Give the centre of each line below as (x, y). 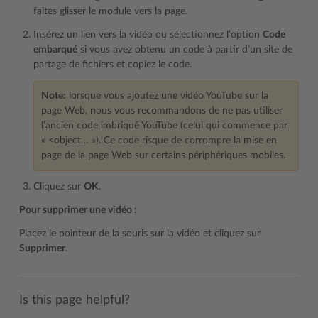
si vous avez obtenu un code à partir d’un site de (185, 50)
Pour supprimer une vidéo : (78, 210)
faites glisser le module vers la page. (110, 11)
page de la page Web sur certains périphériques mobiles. (163, 155)
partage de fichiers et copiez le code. (113, 65)
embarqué (55, 50)
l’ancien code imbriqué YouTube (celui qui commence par (164, 126)
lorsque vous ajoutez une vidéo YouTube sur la (167, 96)
